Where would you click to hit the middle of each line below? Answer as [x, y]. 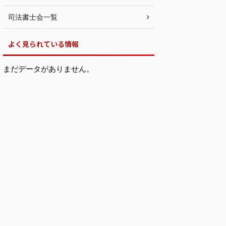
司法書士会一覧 [33, 17]
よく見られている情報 [43, 44]
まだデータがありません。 [48, 69]
